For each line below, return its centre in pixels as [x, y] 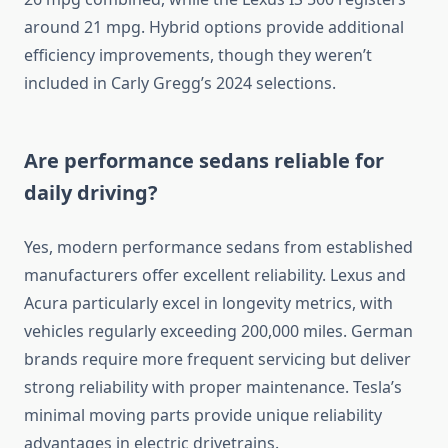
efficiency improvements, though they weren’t [198, 55]
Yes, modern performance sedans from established [218, 247]
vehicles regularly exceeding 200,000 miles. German [218, 331]
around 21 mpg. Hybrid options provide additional [214, 27]
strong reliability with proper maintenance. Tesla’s [213, 387]
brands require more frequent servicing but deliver [217, 359]
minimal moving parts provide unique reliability [203, 415]
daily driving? [91, 193]
